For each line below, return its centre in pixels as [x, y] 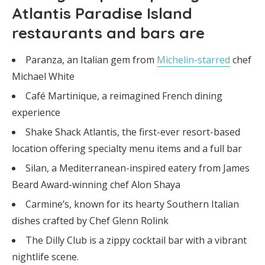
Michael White [43, 76]
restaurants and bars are [108, 33]
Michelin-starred [193, 59]
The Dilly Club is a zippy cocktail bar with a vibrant [136, 240]
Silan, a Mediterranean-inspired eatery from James [138, 168]
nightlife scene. [45, 256]
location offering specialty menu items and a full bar [127, 148]
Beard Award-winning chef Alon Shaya [96, 184]
